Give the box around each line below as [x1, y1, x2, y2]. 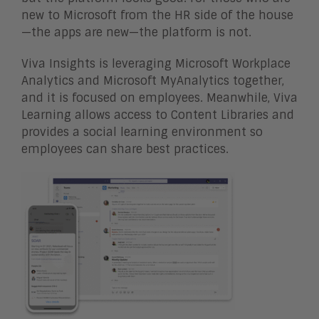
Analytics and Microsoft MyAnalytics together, [21, 73, 284, 88]
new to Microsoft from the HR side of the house [21, 8, 293, 23]
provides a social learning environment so [21, 125, 263, 140]
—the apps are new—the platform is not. [21, 25, 251, 40]
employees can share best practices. [21, 142, 229, 157]
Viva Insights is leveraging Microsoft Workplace [21, 56, 291, 71]
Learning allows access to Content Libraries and [21, 108, 294, 122]
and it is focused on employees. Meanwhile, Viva [21, 90, 298, 105]
